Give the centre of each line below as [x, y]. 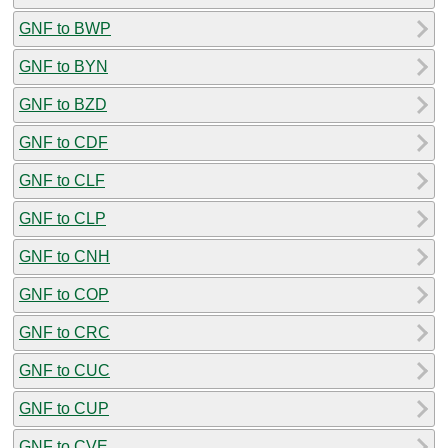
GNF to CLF [62, 180]
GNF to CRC [64, 332]
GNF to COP [64, 294]
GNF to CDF [63, 142]
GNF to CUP [64, 408]
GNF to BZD [63, 104]
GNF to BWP [65, 28]
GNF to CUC [64, 370]
